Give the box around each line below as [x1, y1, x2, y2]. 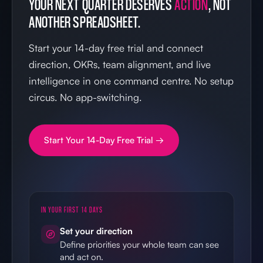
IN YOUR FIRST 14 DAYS [41, 204, 103, 214]
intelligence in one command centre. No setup [29, 74, 234, 87]
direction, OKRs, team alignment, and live [29, 58, 211, 70]
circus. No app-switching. [29, 90, 141, 103]
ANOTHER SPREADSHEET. [29, 11, 141, 32]
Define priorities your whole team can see [60, 238, 219, 250]
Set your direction [60, 225, 133, 237]
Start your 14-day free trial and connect [29, 41, 203, 54]
